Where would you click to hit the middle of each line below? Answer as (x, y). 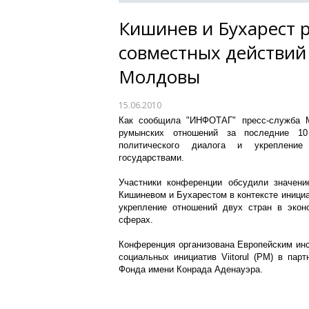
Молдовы (159, 77)
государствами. (151, 158)
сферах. (136, 220)
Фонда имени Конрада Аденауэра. (191, 269)
